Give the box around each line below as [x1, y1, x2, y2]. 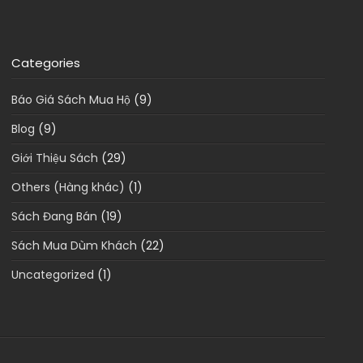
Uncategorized [11, 267, 94, 284]
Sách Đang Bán [11, 208, 97, 225]
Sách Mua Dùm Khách [11, 237, 137, 254]
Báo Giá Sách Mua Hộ [11, 92, 130, 109]
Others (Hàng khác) [11, 179, 125, 196]
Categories [11, 54, 80, 72]
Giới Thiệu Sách [11, 150, 98, 167]
